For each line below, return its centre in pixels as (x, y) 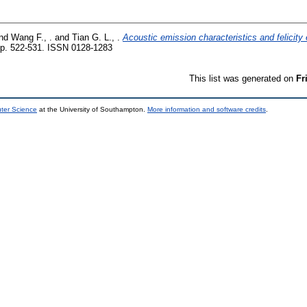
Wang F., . (32, 37)
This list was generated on (243, 78)
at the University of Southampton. (92, 109)
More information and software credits (207, 109)
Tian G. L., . (96, 37)
